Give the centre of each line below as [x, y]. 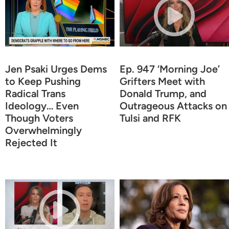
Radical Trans [35, 93]
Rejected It [31, 142]
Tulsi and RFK [150, 118]
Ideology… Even [42, 106]
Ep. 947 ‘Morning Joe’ [170, 69]
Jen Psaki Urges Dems [56, 69]
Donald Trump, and [163, 93]
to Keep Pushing [43, 81]
